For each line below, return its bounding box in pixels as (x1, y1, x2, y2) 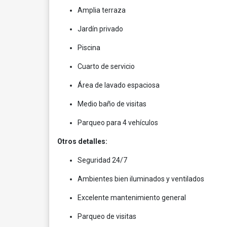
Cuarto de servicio (78, 62, 135, 70)
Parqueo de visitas (78, 212, 136, 220)
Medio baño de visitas (78, 100, 146, 108)
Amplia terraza (78, 6, 126, 14)
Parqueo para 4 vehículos (78, 119, 158, 127)
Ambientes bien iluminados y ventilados (78, 175, 204, 183)
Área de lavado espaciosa (78, 81, 160, 89)
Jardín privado (78, 25, 123, 33)
